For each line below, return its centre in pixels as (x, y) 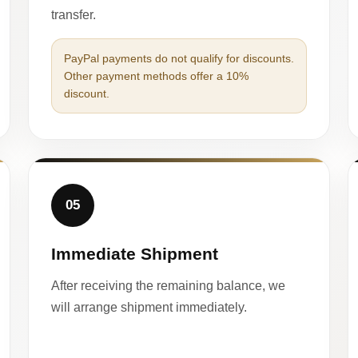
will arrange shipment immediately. (149, 307)
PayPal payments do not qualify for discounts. (179, 58)
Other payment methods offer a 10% (156, 76)
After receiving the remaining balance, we (168, 285)
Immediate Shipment (134, 253)
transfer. (73, 14)
